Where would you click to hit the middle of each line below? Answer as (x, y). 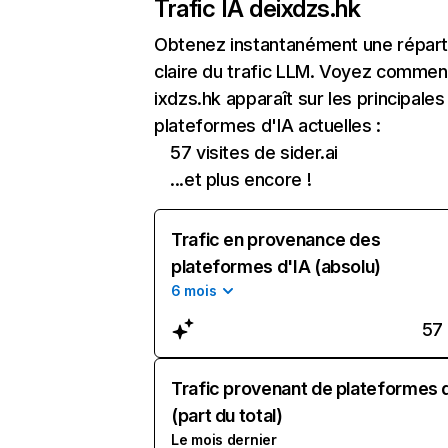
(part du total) (227, 415)
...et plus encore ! (241, 179)
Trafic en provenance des (276, 239)
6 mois (194, 290)
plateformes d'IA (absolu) (276, 266)
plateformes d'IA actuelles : (267, 125)
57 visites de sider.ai (254, 152)
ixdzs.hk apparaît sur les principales (299, 98)
